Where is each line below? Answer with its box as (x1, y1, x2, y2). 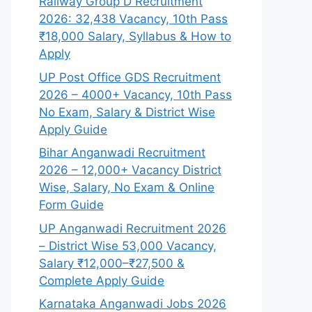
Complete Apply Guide (39, 273, 164, 288)
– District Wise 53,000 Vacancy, (39, 238, 217, 253)
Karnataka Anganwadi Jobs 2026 (39, 297, 226, 311)
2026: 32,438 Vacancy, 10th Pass (39, 12, 228, 26)
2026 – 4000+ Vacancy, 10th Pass (39, 87, 232, 102)
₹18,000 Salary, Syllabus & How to (39, 29, 231, 43)
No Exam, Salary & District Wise (39, 104, 215, 119)
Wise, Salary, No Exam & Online (39, 180, 214, 194)
